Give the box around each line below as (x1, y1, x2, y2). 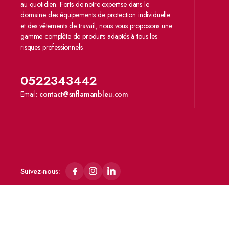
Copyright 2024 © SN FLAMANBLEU (20, 209, 125, 218)
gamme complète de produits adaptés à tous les (20, 31, 157, 41)
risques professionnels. (20, 42, 84, 52)
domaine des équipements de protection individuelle (20, 10, 170, 20)
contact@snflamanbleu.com (39, 89, 129, 99)
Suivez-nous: (20, 166, 61, 176)
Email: (20, 89, 39, 99)
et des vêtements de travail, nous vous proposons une (20, 20, 172, 31)
